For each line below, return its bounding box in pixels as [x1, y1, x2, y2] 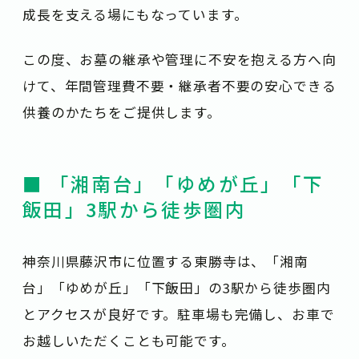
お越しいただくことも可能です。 [22, 331, 236, 351]
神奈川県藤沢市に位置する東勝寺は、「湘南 [22, 252, 309, 272]
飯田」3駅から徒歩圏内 [22, 195, 246, 223]
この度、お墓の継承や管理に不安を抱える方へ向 [22, 49, 337, 69]
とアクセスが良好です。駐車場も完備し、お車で [22, 305, 335, 325]
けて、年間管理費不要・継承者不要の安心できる [22, 75, 337, 95]
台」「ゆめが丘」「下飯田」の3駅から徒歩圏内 [22, 278, 331, 298]
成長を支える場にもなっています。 [22, 5, 248, 25]
